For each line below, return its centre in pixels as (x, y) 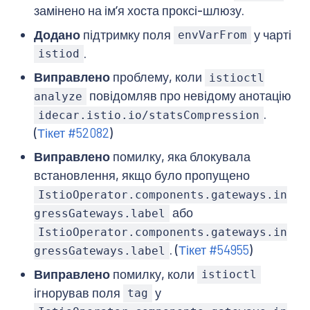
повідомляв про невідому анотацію (189, 95)
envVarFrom (212, 35)
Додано (57, 34)
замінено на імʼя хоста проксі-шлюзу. (139, 11)
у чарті (272, 34)
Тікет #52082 (73, 133)
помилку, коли (153, 274)
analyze (58, 96)
